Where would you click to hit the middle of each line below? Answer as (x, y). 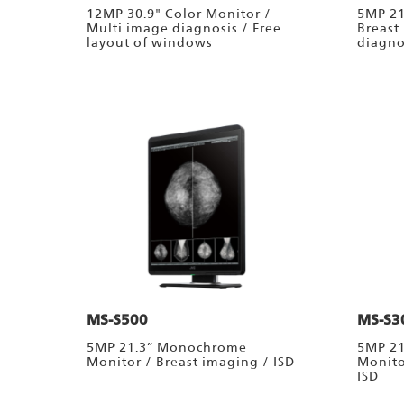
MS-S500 (117, 320)
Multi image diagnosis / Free (184, 28)
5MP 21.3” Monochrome (167, 348)
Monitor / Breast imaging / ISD (191, 362)
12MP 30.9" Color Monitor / (179, 14)
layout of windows (150, 43)
